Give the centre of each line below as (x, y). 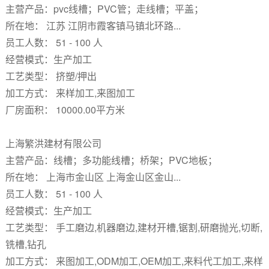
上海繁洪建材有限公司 (54, 143)
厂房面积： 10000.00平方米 (65, 110)
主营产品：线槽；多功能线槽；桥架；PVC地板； (111, 160)
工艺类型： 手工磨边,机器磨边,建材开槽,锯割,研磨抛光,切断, (134, 227)
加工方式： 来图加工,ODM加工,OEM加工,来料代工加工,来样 (134, 261)
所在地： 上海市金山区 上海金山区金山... (93, 177)
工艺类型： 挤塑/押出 (51, 76)
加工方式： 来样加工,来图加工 (70, 93)
